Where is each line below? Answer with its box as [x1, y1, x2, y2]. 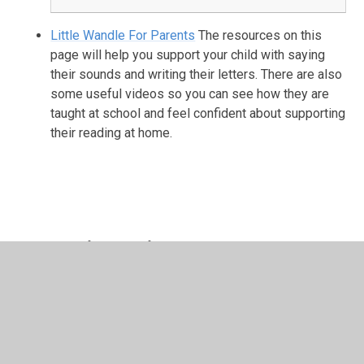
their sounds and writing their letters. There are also [50, 66, 343, 82]
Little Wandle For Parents [50, 27, 196, 43]
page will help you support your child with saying [50, 46, 326, 63]
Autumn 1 [44, 292, 97, 309]
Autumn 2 [44, 334, 97, 350]
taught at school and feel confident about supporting [50, 105, 346, 121]
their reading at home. [50, 124, 173, 141]
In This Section [44, 236, 175, 262]
